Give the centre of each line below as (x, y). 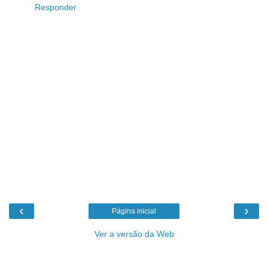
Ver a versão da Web (134, 234)
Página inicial (134, 211)
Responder (56, 7)
